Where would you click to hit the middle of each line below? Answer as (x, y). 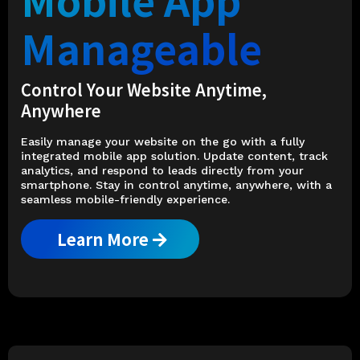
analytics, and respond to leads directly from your (162, 170)
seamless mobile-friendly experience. (125, 199)
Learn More (103, 239)
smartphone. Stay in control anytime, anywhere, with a (176, 184)
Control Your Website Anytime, (144, 89)
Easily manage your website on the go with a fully (163, 141)
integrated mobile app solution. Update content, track (174, 155)
